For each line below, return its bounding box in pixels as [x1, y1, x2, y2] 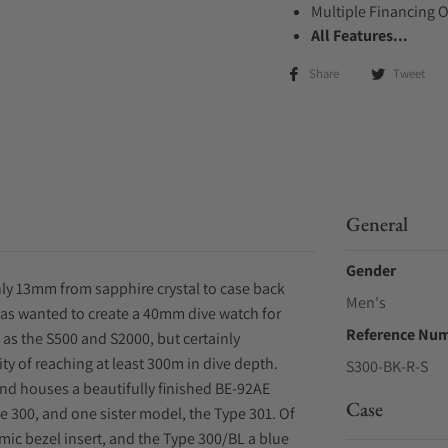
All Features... [311, 25, 408, 46]
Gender [345, 260, 396, 281]
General [345, 211, 408, 237]
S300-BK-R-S [345, 356, 428, 377]
